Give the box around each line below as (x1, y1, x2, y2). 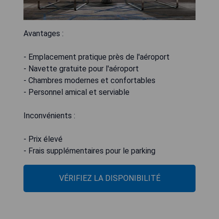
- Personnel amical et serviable (23, 88, 130, 97)
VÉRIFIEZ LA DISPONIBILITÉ (59, 174, 160, 183)
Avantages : (23, 29, 64, 39)
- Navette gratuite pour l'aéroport (23, 64, 139, 74)
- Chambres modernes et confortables (23, 76, 155, 86)
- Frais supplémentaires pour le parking (23, 146, 155, 156)
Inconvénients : (23, 111, 75, 121)
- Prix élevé (23, 134, 63, 144)
